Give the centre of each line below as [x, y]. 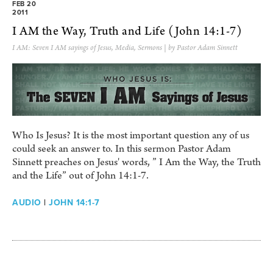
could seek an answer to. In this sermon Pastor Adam [122, 149]
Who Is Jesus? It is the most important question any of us [131, 135]
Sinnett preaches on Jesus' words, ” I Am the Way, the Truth [136, 162]
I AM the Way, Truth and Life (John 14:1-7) [127, 32]
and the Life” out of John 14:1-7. [80, 175]
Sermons [150, 48]
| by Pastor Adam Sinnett [200, 48]
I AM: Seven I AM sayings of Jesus [62, 48]
